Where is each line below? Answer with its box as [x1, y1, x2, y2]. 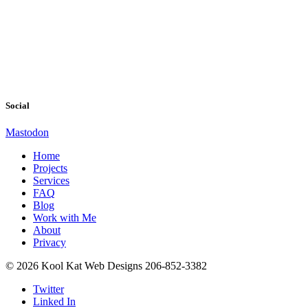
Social [5, 100, 30, 111]
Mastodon [5, 126, 49, 139]
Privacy [33, 236, 66, 249]
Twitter [33, 283, 64, 296]
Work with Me [33, 212, 96, 224]
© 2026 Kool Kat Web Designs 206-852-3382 [5, 260, 207, 272]
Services [33, 175, 69, 187]
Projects [33, 162, 67, 175]
